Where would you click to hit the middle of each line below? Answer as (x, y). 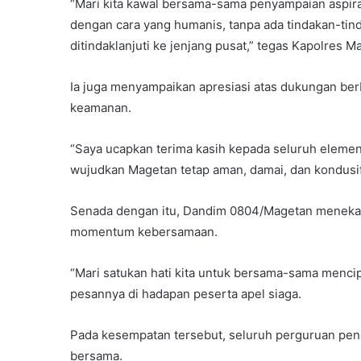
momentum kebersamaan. (144, 231)
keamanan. (101, 107)
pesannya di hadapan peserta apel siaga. (186, 293)
